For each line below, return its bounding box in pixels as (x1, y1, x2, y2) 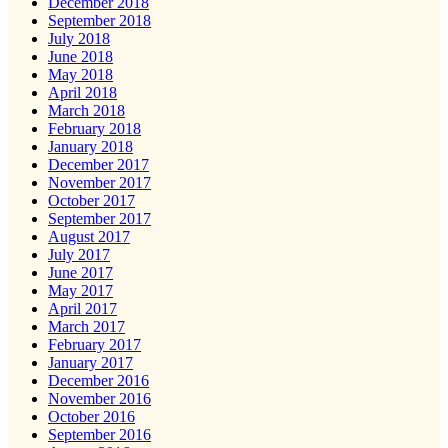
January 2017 (48, 353, 133, 371)
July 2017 (48, 245, 110, 263)
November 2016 (48, 389, 151, 407)
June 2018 (48, 47, 113, 65)
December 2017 (48, 155, 149, 173)
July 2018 (48, 29, 110, 47)
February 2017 (48, 335, 141, 353)
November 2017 (48, 173, 151, 191)
